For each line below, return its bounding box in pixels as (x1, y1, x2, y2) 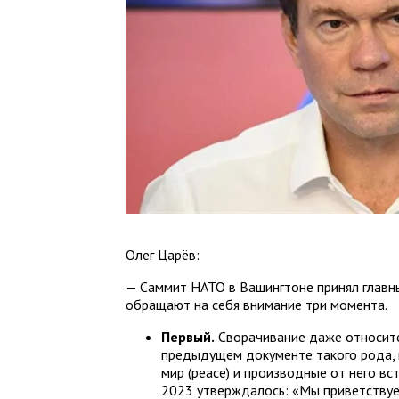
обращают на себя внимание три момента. (126, 295, 388, 313)
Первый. (161, 327, 216, 346)
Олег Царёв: (126, 245, 200, 264)
